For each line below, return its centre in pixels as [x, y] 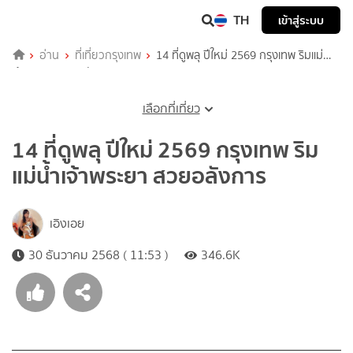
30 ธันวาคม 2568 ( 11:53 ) [98, 255]
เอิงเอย [67, 223]
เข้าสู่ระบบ [301, 20]
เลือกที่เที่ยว [171, 108]
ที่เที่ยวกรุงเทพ [108, 55]
